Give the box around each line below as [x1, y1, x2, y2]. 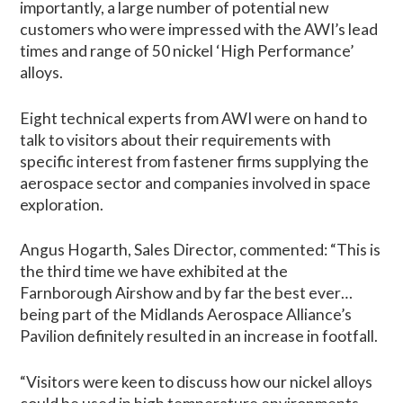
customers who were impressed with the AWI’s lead [20, 20, 379, 40]
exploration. [20, 194, 104, 214]
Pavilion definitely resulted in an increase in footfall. [20, 327, 379, 346]
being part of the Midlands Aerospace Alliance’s [20, 305, 353, 325]
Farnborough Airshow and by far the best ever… [20, 283, 354, 303]
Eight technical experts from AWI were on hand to [20, 108, 368, 128]
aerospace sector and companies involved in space [20, 173, 372, 193]
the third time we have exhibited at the [20, 262, 289, 282]
